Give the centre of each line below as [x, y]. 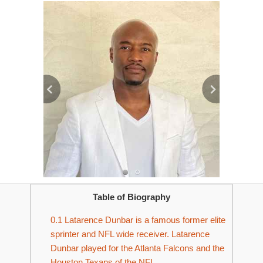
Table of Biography [131, 197]
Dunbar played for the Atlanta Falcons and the [137, 248]
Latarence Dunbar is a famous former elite [144, 220]
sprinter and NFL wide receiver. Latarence [130, 234]
